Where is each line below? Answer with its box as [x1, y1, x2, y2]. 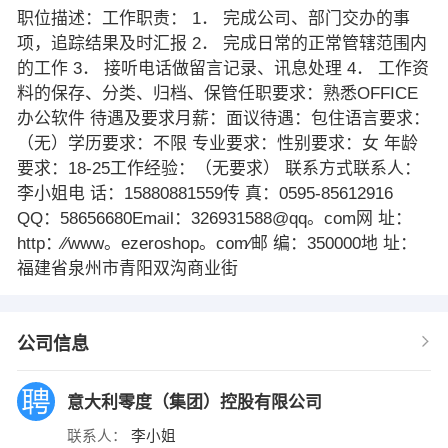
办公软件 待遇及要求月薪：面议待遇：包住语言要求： [16, 108, 430, 128]
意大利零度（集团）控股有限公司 [66, 392, 327, 412]
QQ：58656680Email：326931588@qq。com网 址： [16, 208, 412, 228]
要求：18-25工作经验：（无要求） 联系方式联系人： [16, 158, 421, 178]
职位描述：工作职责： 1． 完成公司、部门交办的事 [16, 8, 410, 28]
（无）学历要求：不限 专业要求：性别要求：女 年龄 [16, 133, 418, 153]
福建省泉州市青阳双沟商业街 [16, 258, 238, 278]
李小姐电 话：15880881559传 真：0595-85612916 [16, 183, 393, 203]
